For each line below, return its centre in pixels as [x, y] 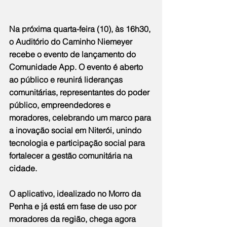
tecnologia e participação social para [78, 143]
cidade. [23, 168]
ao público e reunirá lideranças [67, 79]
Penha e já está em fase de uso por [74, 206]
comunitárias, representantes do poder [80, 92]
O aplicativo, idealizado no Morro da [76, 193]
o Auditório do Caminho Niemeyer [72, 41]
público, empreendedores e [61, 105]
